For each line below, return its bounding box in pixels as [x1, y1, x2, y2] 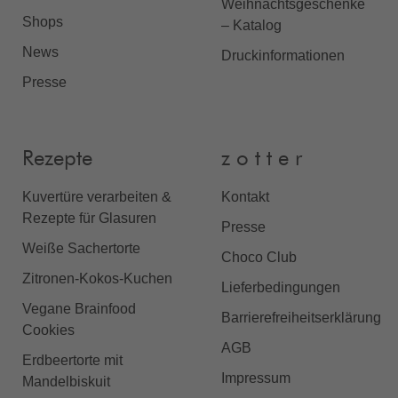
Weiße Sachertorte [22, 240, 140, 256]
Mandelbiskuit [22, 373, 110, 389]
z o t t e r [221, 147, 302, 170]
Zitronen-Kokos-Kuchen [22, 270, 172, 286]
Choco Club [221, 249, 297, 265]
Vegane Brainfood [22, 300, 136, 316]
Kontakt [221, 188, 269, 204]
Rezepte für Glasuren [22, 210, 156, 226]
